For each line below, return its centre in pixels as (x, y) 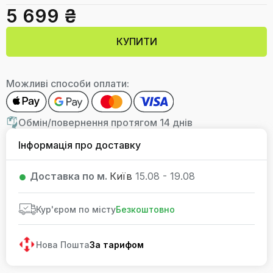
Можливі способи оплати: (68, 83)
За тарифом (117, 244)
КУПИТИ (136, 41)
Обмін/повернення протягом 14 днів (105, 122)
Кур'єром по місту (76, 210)
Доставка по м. (70, 176)
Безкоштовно (145, 210)
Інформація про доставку (80, 145)
